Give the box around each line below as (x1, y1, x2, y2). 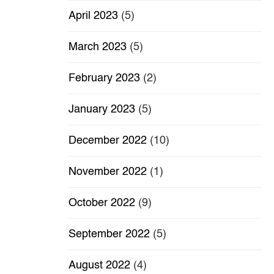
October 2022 (68, 198, 135, 209)
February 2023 (68, 73, 140, 84)
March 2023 (68, 42, 127, 53)
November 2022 (68, 166, 147, 178)
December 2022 (68, 135, 147, 147)
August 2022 (68, 260, 130, 272)
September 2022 (68, 229, 150, 240)
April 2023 (68, 10, 118, 22)
